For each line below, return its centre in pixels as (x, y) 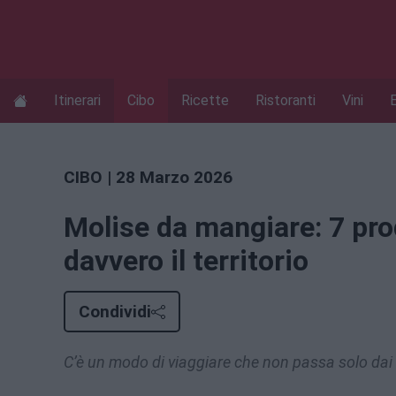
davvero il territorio (186, 261)
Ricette (205, 101)
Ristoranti (286, 101)
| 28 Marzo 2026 (168, 177)
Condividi (115, 312)
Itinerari (77, 101)
